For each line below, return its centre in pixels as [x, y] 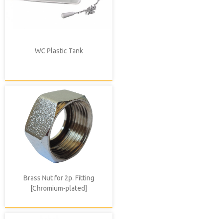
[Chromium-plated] [59, 188]
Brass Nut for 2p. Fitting [59, 178]
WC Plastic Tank [59, 51]
